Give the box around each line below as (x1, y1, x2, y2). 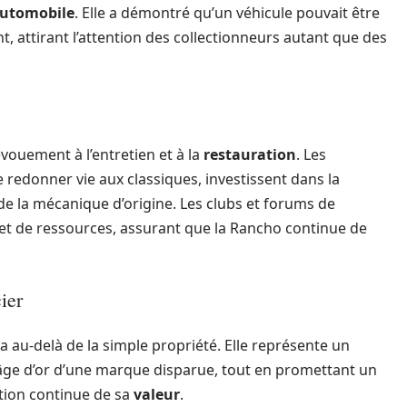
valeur (134, 384, 180, 404)
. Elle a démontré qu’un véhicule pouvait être (74, 3, 380, 23)
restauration (203, 144, 296, 164)
